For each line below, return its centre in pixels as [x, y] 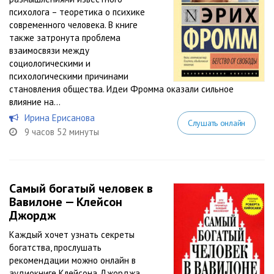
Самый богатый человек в [81, 188]
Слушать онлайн [216, 123]
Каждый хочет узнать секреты [72, 235]
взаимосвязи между [49, 50]
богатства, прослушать [55, 247]
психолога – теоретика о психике [77, 12]
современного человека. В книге [73, 25]
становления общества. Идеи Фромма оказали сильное [121, 89]
